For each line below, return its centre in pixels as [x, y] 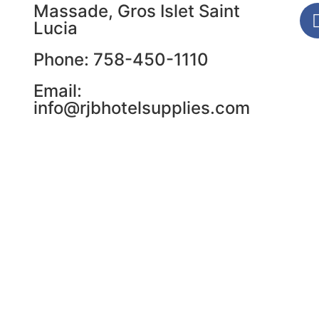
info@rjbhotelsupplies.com [142, 108]
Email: [58, 91]
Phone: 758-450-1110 [121, 60]
